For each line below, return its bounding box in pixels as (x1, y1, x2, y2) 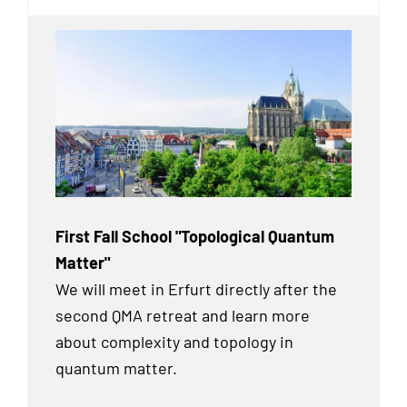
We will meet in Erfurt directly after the (55, 278, 337, 299)
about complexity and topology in (55, 331, 293, 352)
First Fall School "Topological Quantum (55, 225, 334, 246)
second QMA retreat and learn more (55, 304, 310, 325)
